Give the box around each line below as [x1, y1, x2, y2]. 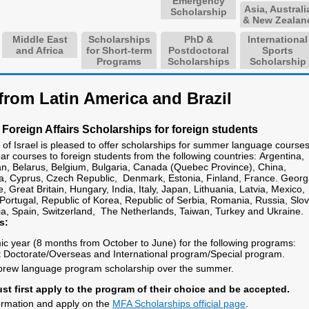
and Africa [16, 45, 63, 56]
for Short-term [86, 45, 152, 56]
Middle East [12, 34, 68, 45]
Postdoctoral [168, 45, 229, 56]
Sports [262, 45, 293, 56]
